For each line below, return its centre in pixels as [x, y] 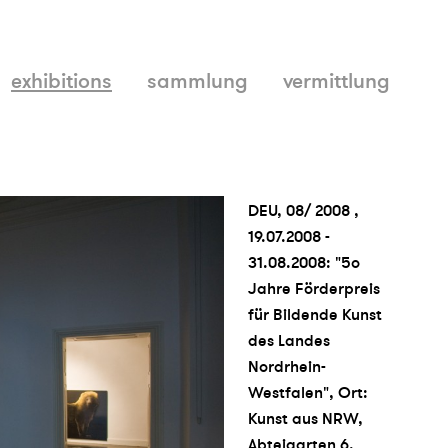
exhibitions [61, 81]
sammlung [197, 81]
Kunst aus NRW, [305, 418]
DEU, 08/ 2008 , [303, 210]
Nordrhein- [287, 366]
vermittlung [336, 81]
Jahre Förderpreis [314, 288]
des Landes [289, 340]
